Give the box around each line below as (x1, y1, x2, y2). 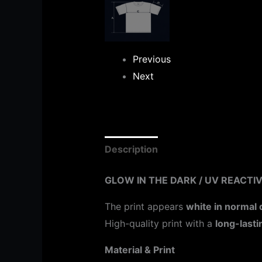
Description (104, 143, 158, 156)
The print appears (104, 201, 186, 213)
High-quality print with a (104, 218, 215, 230)
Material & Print (104, 244, 175, 256)
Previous (132, 53, 171, 65)
